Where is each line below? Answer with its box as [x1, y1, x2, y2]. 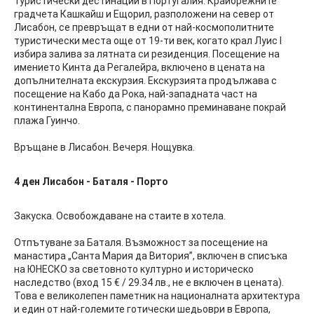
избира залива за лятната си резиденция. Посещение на [14, 48, 280, 60]
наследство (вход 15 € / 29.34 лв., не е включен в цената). [14, 277, 284, 289]
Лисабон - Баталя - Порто [42, 176, 168, 188]
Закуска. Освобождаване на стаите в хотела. [14, 210, 226, 222]
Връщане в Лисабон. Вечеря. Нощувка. [14, 142, 195, 153]
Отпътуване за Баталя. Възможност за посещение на [14, 237, 268, 249]
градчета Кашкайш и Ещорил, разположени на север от [14, 8, 274, 20]
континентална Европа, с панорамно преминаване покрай [14, 102, 286, 114]
